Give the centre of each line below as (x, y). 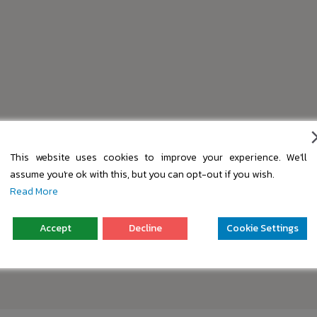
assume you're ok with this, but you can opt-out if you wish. (142, 174)
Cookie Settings (263, 228)
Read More (34, 191)
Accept (55, 228)
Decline (145, 228)
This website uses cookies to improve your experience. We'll (158, 157)
